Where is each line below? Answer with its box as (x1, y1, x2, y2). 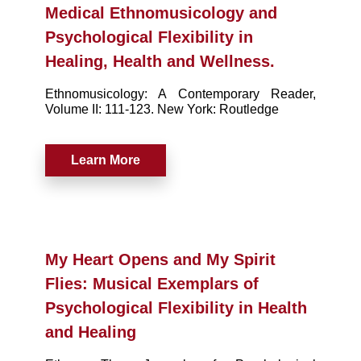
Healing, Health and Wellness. (45, 52, 275, 70)
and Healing (45, 322, 136, 341)
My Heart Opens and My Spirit (45, 250, 276, 268)
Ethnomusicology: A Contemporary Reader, (45, 86, 316, 101)
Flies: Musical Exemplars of (45, 274, 259, 293)
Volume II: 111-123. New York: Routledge (45, 102, 279, 116)
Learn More (71, 152, 140, 167)
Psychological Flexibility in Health (45, 298, 307, 317)
